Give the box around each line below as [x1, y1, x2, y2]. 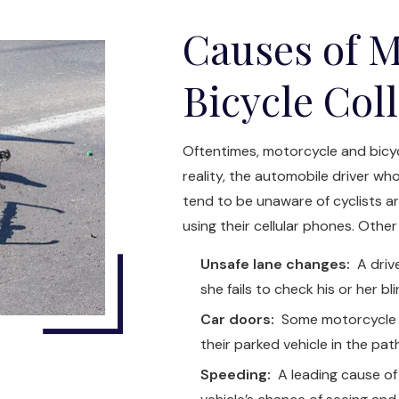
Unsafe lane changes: [200, 255, 354, 273]
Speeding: [200, 365, 271, 384]
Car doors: [200, 310, 274, 329]
